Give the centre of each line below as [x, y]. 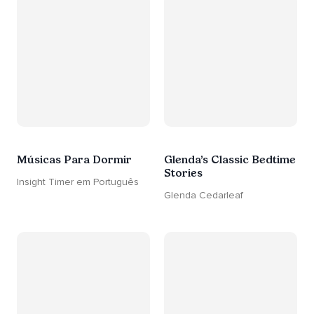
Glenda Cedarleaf [204, 196]
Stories [183, 173]
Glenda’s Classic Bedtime [230, 160]
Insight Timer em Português [78, 182]
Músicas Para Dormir [74, 160]
